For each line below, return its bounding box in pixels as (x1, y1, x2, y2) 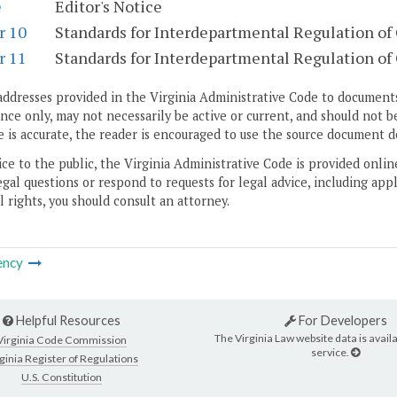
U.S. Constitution (21, 370, 102, 384)
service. (311, 345, 351, 359)
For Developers (295, 313, 387, 329)
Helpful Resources (13, 313, 121, 329)
